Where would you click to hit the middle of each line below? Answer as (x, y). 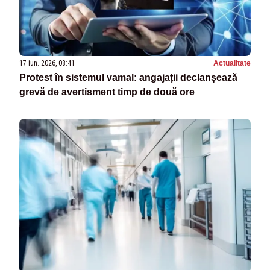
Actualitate (232, 63)
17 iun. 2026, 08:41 (47, 63)
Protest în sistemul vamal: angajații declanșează (128, 77)
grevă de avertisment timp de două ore (107, 92)
